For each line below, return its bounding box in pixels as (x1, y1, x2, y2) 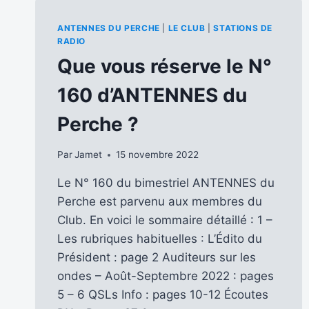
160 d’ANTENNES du (57, 83, 247, 107)
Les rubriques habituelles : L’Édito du (57, 232, 262, 246)
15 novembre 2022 (116, 149, 199, 161)
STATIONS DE (213, 22, 273, 33)
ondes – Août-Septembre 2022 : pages (57, 269, 274, 283)
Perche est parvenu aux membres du (57, 195, 262, 209)
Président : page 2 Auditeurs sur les (57, 250, 256, 265)
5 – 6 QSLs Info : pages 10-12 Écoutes (57, 288, 268, 302)
